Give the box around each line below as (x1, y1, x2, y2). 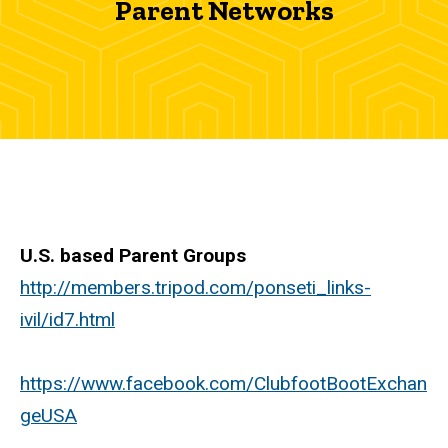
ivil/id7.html (20, 307, 115, 331)
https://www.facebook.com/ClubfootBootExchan (20, 371, 427, 395)
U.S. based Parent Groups (20, 243, 246, 267)
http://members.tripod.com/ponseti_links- (20, 275, 371, 299)
